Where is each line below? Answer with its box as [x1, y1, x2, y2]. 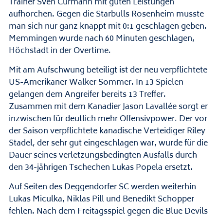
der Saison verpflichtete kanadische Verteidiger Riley [8, 125, 205, 139]
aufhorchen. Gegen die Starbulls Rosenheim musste [8, 8, 204, 22]
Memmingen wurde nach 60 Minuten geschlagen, [8, 32, 195, 46]
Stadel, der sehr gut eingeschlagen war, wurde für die [8, 137, 208, 151]
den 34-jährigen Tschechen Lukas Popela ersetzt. [8, 161, 193, 175]
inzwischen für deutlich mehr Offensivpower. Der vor [8, 112, 207, 127]
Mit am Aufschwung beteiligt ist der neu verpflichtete [8, 64, 207, 78]
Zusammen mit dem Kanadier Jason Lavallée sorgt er [8, 100, 208, 114]
